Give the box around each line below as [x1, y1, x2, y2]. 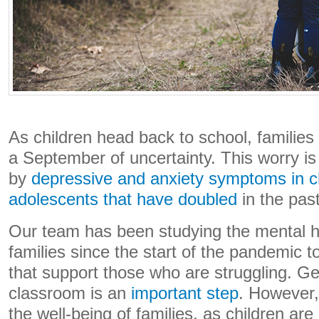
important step [131, 284, 239, 303]
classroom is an [9, 284, 131, 303]
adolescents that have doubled [9, 190, 237, 209]
